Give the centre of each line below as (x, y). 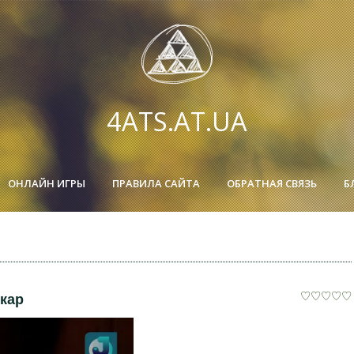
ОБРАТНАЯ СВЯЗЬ (272, 184)
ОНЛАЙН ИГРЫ (47, 184)
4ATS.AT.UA (177, 121)
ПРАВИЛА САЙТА (156, 184)
